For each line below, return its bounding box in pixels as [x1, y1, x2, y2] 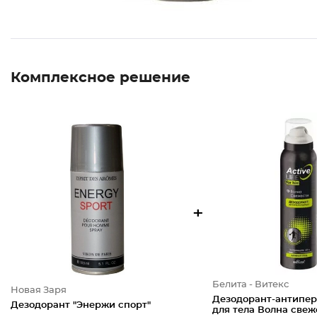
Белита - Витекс [212, 280, 289, 289]
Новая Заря [11, 285, 67, 295]
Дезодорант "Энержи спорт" [11, 300, 151, 310]
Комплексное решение [11, 71, 190, 85]
